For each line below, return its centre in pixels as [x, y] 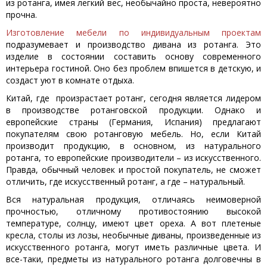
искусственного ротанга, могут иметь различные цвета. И [133, 247]
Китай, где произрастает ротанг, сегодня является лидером [133, 98]
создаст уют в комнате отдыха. [70, 80]
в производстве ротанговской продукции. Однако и [133, 110]
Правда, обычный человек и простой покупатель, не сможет [133, 170]
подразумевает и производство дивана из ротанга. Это [133, 44]
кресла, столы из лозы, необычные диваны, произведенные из [133, 235]
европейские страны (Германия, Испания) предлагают [133, 122]
